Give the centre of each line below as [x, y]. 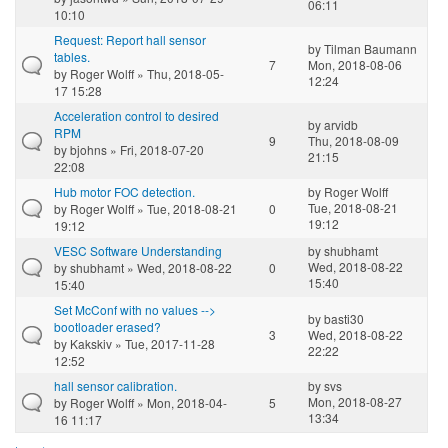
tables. [72, 56]
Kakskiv [91, 343]
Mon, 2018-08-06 [355, 64]
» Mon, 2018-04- [180, 402]
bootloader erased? [107, 326]
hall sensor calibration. [115, 385]
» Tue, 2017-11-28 [163, 343]
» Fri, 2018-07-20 [155, 149]
